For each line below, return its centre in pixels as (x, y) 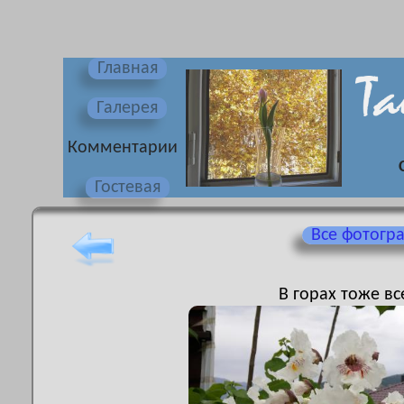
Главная (127, 69)
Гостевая (127, 188)
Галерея (128, 108)
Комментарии (123, 148)
